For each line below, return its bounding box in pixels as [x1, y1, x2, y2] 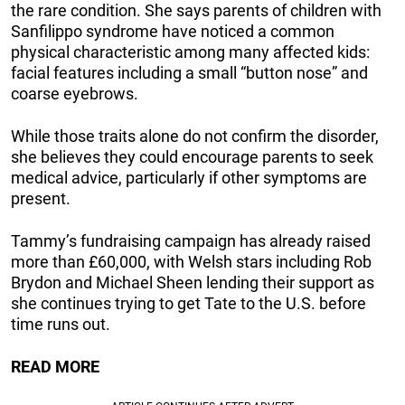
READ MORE [11, 356, 99, 376]
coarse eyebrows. [11, 83, 138, 103]
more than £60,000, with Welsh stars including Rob [11, 251, 372, 271]
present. [11, 188, 71, 208]
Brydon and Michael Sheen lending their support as [11, 272, 374, 292]
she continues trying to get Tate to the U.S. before [11, 293, 366, 313]
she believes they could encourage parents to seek [11, 146, 373, 166]
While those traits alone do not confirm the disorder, [11, 126, 379, 146]
